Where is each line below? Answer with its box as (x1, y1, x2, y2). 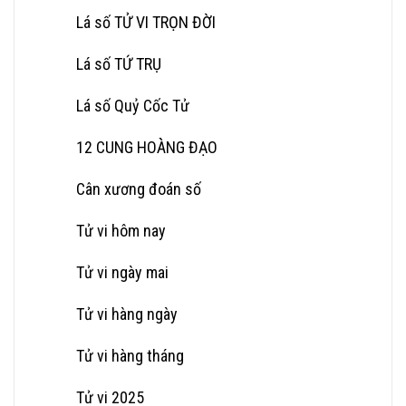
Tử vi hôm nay (76, 220, 166, 240)
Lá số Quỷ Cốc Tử (76, 95, 189, 115)
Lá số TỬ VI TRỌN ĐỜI (76, 12, 216, 32)
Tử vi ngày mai (76, 262, 169, 282)
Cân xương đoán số (76, 179, 201, 198)
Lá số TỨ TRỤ (76, 53, 161, 73)
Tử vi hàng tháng (76, 345, 184, 365)
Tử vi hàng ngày (76, 304, 178, 324)
